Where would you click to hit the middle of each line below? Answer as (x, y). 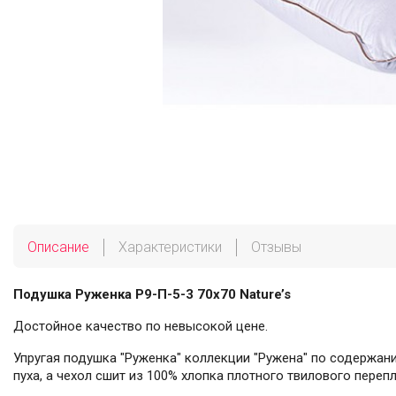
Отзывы (276, 247)
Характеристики (170, 247)
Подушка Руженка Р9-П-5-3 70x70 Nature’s (152, 294)
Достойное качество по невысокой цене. (141, 326)
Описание (58, 247)
